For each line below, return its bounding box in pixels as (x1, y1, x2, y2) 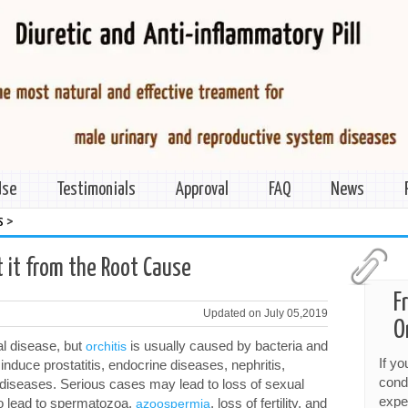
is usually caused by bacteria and (127, 337, 328, 353)
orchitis (86, 338, 127, 353)
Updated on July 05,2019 (203, 306, 329, 320)
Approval (176, 180, 229, 199)
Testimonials (56, 180, 136, 199)
